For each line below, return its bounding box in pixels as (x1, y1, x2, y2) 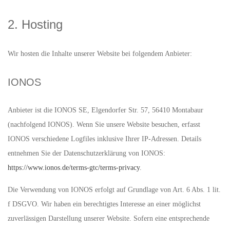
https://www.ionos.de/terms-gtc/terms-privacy (8, 164, 140, 171)
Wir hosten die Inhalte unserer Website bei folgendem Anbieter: (8, 50, 192, 57)
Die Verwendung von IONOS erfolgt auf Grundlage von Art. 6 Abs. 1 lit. (8, 186, 221, 194)
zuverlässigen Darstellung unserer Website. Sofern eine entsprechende (8, 215, 209, 222)
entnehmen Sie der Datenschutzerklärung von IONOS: (8, 149, 165, 157)
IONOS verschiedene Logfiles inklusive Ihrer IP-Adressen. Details (8, 135, 201, 143)
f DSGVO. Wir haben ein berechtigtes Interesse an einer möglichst (8, 200, 201, 208)
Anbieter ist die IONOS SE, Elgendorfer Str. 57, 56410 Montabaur (8, 106, 203, 114)
